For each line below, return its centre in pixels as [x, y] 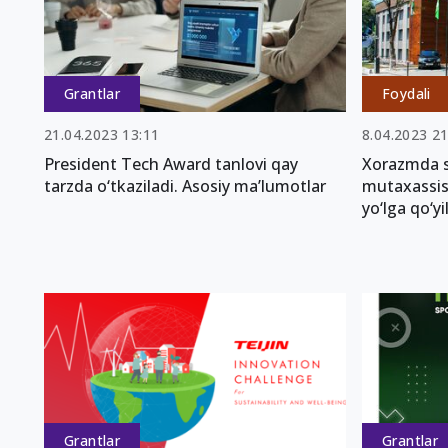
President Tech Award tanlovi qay [171, 163]
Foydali [406, 93]
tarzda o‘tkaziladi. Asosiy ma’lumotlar [185, 185]
